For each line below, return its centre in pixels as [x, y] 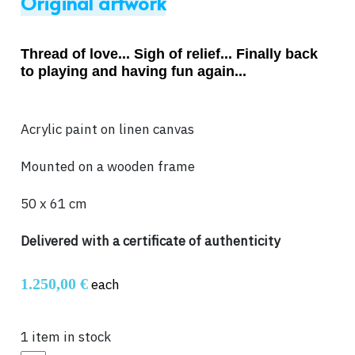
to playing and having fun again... [136, 72]
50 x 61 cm [54, 204]
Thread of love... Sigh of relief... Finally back [169, 54]
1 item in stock [66, 337]
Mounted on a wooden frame [108, 167]
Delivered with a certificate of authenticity [150, 241]
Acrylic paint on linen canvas [107, 130]
